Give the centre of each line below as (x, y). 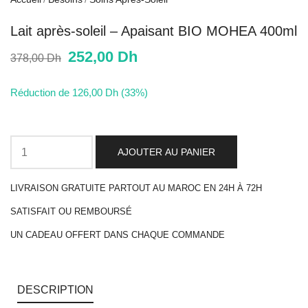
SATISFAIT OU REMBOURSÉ (71, 212)
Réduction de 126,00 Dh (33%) (79, 93)
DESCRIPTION (55, 290)
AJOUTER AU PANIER (166, 152)
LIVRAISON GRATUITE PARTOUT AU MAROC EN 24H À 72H (136, 188)
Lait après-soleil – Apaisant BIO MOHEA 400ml (154, 31)
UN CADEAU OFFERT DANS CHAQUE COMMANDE (118, 235)
